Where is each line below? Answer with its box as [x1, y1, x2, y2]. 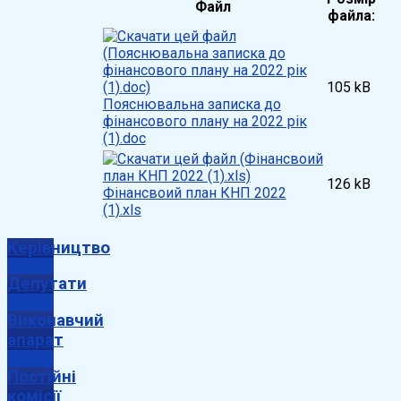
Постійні [7, 366, 76, 387]
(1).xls [102, 200, 141, 218]
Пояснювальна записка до [102, 95, 281, 113]
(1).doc [102, 129, 146, 147]
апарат [7, 329, 64, 350]
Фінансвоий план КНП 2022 [102, 183, 286, 201]
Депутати [7, 274, 87, 294]
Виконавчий [7, 310, 104, 330]
